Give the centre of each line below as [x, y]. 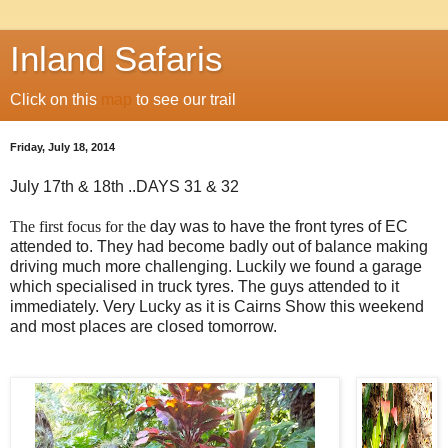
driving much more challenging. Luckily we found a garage [216, 266]
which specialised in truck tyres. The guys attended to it [204, 286]
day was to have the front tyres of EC [279, 226]
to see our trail [184, 99]
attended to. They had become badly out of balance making [219, 246]
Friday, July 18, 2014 [62, 147]
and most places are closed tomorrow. [143, 326]
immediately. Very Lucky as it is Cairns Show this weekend [217, 306]
